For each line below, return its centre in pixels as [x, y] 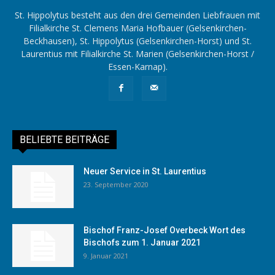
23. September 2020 [116, 184]
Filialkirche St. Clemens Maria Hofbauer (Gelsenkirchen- [137, 28]
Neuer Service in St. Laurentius [145, 171]
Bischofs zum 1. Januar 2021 [142, 242]
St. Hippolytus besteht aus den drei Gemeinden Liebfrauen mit [137, 15]
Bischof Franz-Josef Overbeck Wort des [165, 230]
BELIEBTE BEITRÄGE [64, 139]
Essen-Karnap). [137, 66]
